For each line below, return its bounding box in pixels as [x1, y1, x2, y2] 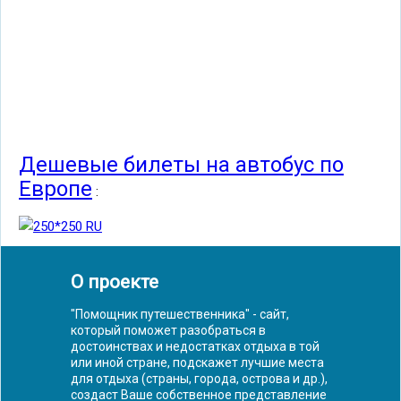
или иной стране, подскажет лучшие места [71, 354, 324, 370]
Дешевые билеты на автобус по [19, 151, 344, 177]
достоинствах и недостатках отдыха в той [71, 338, 320, 354]
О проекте [71, 271, 158, 294]
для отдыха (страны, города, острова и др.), [71, 371, 328, 386]
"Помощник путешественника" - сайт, [71, 306, 289, 321]
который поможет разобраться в [71, 322, 266, 337]
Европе [19, 175, 92, 201]
